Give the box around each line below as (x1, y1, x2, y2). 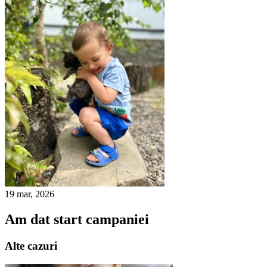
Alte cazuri (5, 240, 57, 253)
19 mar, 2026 (5, 189, 54, 200)
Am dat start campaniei (5, 212, 149, 228)
